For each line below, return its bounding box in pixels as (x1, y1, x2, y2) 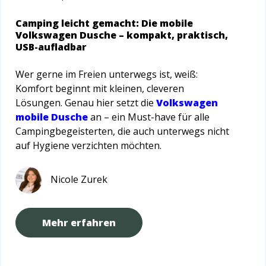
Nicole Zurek (50, 172, 107, 186)
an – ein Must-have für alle (88, 110, 210, 124)
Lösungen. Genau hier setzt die (15, 96, 156, 110)
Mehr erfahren (42, 216, 116, 230)
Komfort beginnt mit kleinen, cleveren (15, 82, 184, 96)
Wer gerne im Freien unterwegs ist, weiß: (15, 68, 198, 81)
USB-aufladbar (15, 40, 87, 54)
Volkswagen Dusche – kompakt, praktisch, (15, 28, 228, 42)
